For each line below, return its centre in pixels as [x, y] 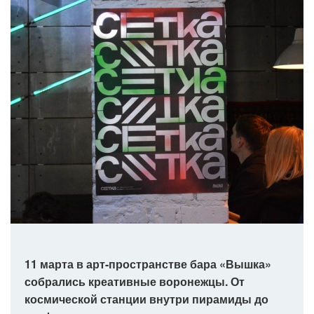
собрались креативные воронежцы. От [135, 281]
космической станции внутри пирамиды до [146, 299]
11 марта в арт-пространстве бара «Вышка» [148, 264]
